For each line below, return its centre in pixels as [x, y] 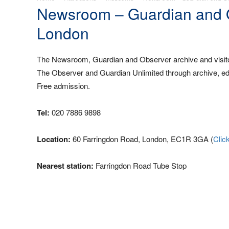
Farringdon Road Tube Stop [140, 165]
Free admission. [63, 86]
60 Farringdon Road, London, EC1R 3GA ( [142, 139]
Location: [54, 139]
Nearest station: [65, 166]
